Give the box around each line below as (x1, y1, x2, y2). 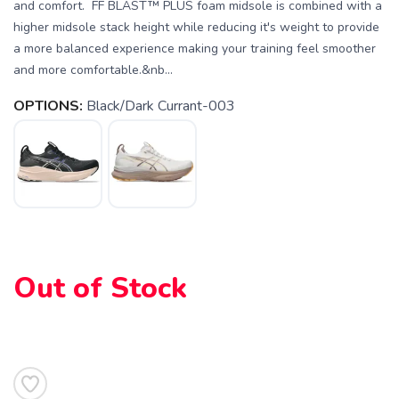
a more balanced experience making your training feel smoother (13, 40, 376, 57)
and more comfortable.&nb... (13, 61, 173, 78)
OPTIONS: (13, 96, 83, 116)
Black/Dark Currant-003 (86, 96, 235, 116)
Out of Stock (13, 269, 187, 307)
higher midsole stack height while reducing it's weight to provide (13, 19, 379, 36)
